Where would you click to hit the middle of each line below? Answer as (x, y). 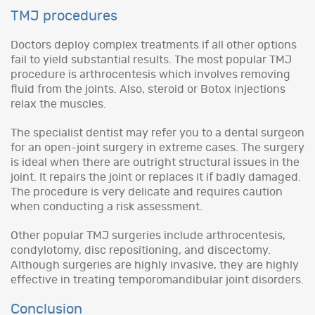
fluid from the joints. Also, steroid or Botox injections (148, 89)
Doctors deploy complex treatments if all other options (154, 45)
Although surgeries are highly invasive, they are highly (155, 265)
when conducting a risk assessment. (107, 206)
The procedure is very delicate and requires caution (147, 192)
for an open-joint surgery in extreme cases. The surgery (157, 147)
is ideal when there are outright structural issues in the (155, 162)
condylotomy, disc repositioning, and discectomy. (141, 250)
